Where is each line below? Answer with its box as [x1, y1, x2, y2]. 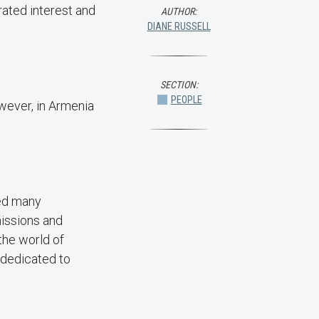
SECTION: [159, 79, 198, 90]
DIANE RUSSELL [147, 21, 211, 32]
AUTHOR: [161, 6, 197, 17]
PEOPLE [170, 94, 202, 105]
